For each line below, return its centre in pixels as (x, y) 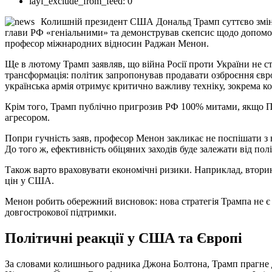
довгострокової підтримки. (61, 212)
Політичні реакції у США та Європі (124, 238)
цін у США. (29, 180)
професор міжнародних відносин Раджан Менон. (107, 43)
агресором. (27, 117)
